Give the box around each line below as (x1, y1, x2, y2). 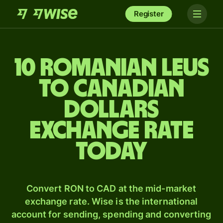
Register (133, 9, 164, 18)
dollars (64, 98, 159, 122)
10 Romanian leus (14, 56, 209, 81)
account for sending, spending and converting (11, 209, 212, 220)
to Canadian (39, 77, 184, 102)
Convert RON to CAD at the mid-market (26, 183, 197, 194)
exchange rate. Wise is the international (24, 196, 198, 207)
